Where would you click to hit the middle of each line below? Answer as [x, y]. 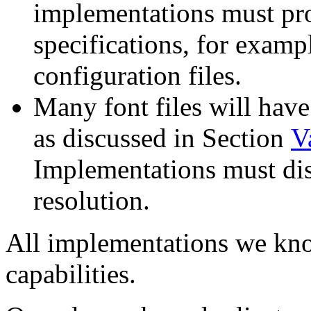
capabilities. [71, 274]
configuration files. [137, 75]
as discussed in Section [162, 137]
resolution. [92, 200]
